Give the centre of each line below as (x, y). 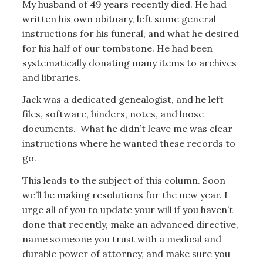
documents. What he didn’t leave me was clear (127, 129)
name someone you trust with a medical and (122, 239)
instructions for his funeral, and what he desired (130, 33)
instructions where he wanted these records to (129, 144)
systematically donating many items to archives (129, 63)
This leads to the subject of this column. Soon (124, 180)
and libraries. (53, 77)
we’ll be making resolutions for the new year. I (125, 195)
